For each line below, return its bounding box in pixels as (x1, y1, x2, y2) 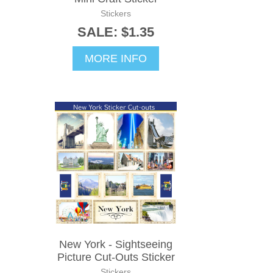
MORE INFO (85, 52, 147, 65)
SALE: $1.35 (77, 24, 154, 40)
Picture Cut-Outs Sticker (57, 250, 175, 263)
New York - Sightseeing (59, 238, 172, 250)
